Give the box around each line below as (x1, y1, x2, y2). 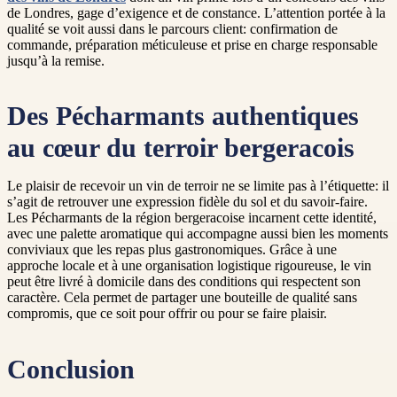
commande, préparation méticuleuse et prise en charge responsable (7, 37, 378, 53)
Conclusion (7, 354, 135, 384)
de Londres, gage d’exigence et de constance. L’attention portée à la (7, 5, 385, 21)
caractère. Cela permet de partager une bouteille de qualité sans (7, 290, 357, 306)
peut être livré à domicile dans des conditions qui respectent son (7, 274, 361, 290)
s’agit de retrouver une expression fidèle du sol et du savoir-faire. (7, 194, 368, 210)
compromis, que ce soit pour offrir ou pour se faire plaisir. (7, 306, 327, 322)
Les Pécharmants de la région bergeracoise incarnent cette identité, (7, 210, 377, 226)
